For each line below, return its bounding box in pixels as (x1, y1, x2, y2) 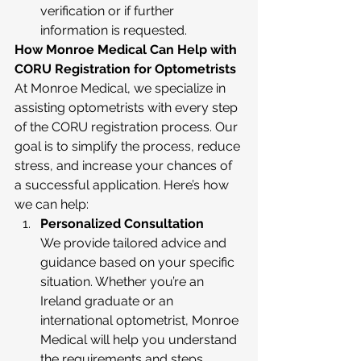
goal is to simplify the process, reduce (15, 139, 243, 154)
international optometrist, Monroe (40, 313, 242, 328)
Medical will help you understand (40, 332, 240, 347)
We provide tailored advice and (40, 235, 230, 251)
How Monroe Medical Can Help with (15, 42, 240, 57)
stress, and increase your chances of (15, 158, 235, 173)
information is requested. (40, 23, 187, 38)
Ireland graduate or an (40, 293, 176, 309)
